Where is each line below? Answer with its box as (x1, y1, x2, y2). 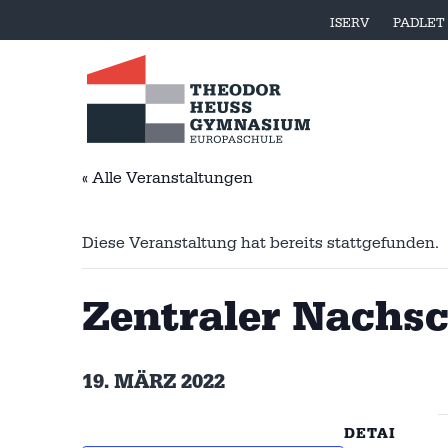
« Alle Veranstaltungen (82, 167, 253, 188)
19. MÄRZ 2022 (82, 368, 225, 395)
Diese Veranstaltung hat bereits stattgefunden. (82, 232, 439, 253)
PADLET (393, 15, 445, 31)
